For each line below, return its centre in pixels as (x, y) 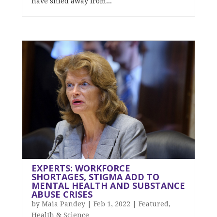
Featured (153, 204)
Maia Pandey (63, 204)
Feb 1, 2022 (112, 204)
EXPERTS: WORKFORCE (81, 168)
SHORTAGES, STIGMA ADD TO (95, 177)
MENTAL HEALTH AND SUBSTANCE (108, 186)
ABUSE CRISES (62, 194)
